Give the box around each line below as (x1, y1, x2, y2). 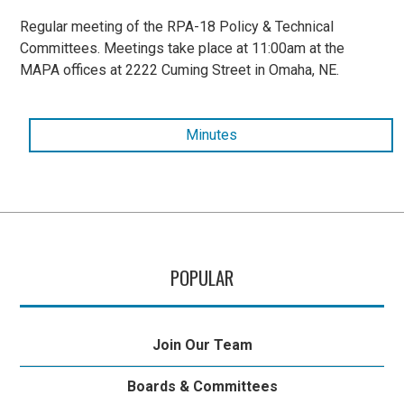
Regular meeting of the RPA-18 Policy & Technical (20, 18, 335, 36)
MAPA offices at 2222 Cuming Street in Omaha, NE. (20, 61, 340, 79)
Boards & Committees (126, 378, 278, 396)
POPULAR (170, 262, 234, 291)
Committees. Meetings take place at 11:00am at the (20, 40, 345, 58)
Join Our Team (151, 336, 252, 354)
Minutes (185, 126, 237, 144)
